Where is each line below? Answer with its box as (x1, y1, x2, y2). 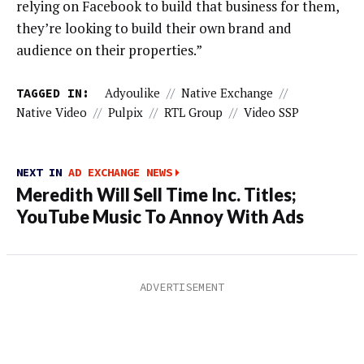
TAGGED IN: (16, 84, 89, 101)
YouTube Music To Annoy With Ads (16, 206, 304, 228)
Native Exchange (180, 84, 273, 101)
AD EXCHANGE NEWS (68, 165, 172, 180)
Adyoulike (104, 84, 160, 101)
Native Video (16, 104, 87, 120)
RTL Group (164, 104, 223, 120)
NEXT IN (16, 165, 68, 180)
